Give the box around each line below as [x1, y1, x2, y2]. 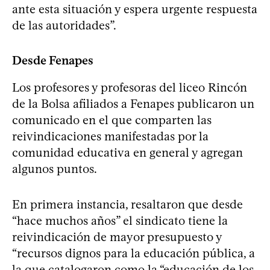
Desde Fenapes [12, 52, 93, 67]
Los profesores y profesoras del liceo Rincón [12, 80, 247, 95]
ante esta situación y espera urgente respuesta [12, 1, 257, 16]
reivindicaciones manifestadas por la [12, 128, 209, 143]
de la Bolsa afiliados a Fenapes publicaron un [12, 96, 254, 111]
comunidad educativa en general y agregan [12, 145, 243, 160]
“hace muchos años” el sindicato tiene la [12, 213, 228, 228]
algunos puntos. [12, 161, 97, 176]
